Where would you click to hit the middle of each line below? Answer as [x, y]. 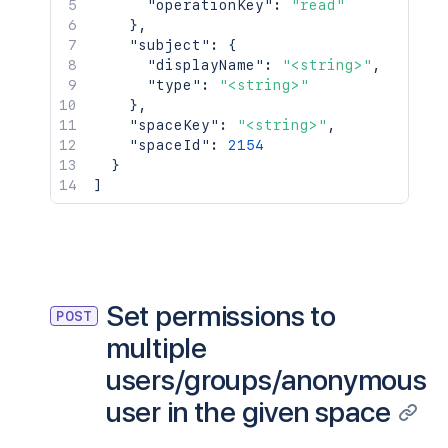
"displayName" [205, 65]
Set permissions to [221, 315]
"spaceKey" [174, 125]
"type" [174, 85]
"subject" [169, 45]
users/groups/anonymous [266, 379]
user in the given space [248, 411]
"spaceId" [169, 145]
